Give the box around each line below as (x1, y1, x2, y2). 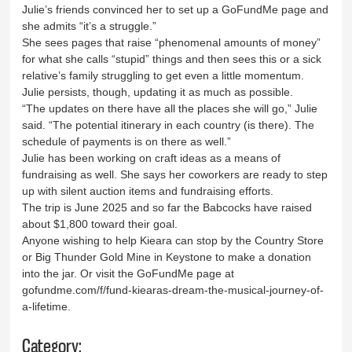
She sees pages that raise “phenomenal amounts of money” (22, 35, 321, 49)
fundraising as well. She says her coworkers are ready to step (22, 167, 328, 181)
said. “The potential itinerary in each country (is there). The (22, 118, 315, 131)
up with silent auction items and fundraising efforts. (22, 184, 274, 197)
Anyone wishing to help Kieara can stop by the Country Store (22, 233, 324, 247)
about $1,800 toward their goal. (22, 217, 178, 230)
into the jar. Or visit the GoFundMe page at (22, 266, 235, 280)
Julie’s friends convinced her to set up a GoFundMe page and (22, 2, 329, 16)
